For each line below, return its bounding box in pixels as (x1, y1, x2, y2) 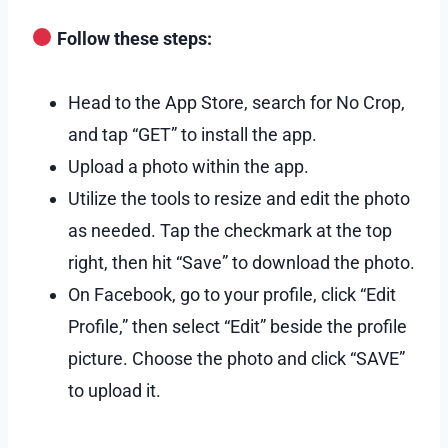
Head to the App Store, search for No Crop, (68, 91, 405, 113)
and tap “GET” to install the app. (68, 123, 317, 145)
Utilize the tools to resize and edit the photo (68, 187, 410, 209)
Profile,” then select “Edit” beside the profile (68, 315, 407, 337)
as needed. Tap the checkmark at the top (68, 219, 392, 241)
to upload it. (68, 379, 161, 401)
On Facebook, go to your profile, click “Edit (68, 283, 396, 305)
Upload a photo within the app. (68, 155, 309, 177)
